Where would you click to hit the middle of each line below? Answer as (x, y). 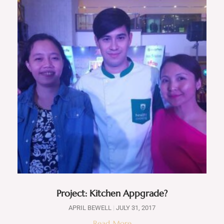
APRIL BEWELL (91, 208)
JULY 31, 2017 (135, 208)
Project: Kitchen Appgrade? (112, 193)
